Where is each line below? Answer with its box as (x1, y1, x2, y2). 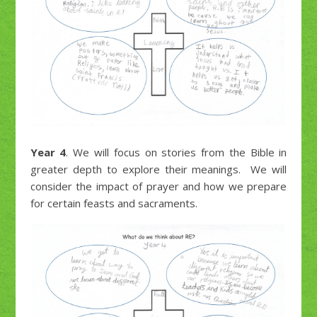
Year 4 (30, 145, 67, 160)
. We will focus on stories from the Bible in (66, 145, 287, 160)
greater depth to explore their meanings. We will (30, 162, 287, 177)
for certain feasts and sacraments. (30, 196, 197, 211)
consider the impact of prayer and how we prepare (30, 179, 287, 194)
